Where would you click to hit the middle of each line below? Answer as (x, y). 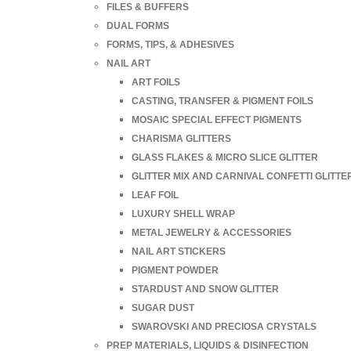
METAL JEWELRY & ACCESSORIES (212, 232)
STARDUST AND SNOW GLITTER (205, 289)
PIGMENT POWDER (175, 270)
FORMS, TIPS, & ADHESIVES (170, 44)
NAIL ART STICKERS (179, 251)
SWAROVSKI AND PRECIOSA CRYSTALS (224, 326)
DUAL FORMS (138, 25)
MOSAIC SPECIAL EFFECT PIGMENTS (217, 119)
